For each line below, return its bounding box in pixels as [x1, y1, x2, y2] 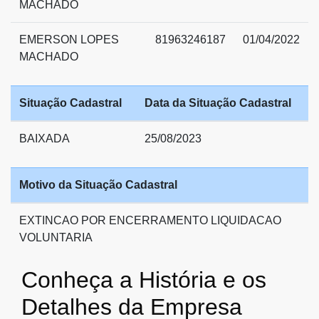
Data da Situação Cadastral [145, 96, 291, 109]
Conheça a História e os [21, 266, 266, 293]
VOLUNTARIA [19, 231, 93, 244]
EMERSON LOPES [19, 33, 119, 46]
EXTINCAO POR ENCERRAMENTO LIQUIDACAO [19, 214, 281, 226]
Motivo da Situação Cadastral [19, 178, 177, 191]
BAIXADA [19, 132, 70, 145]
